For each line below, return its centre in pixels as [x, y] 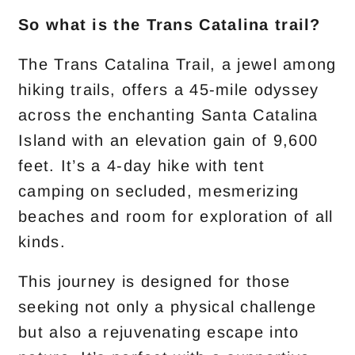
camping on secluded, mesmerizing [159, 191]
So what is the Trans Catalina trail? [173, 25]
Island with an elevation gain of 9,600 [168, 140]
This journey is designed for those [155, 281]
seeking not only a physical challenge [168, 307]
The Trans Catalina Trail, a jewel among [177, 64]
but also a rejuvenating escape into [159, 332]
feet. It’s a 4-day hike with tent [141, 166]
